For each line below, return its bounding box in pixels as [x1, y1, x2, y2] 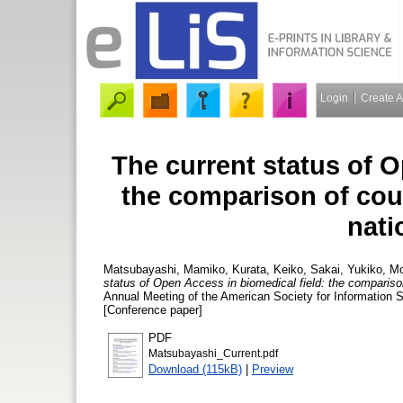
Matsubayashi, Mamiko [103, 262, 225, 276]
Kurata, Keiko [232, 262, 303, 276]
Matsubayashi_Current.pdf [148, 347, 278, 359]
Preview [252, 362, 293, 376]
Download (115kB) [148, 362, 242, 376]
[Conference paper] [103, 302, 202, 317]
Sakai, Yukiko [310, 262, 382, 276]
